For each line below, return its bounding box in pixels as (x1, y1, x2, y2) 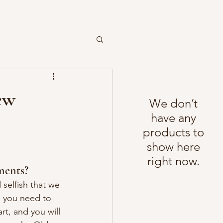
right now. (147, 153, 200, 168)
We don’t (149, 96, 198, 111)
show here (147, 139, 200, 154)
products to (143, 124, 204, 139)
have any (151, 110, 196, 125)
